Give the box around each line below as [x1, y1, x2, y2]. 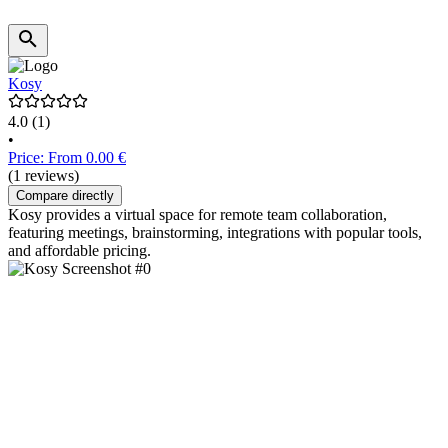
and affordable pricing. [8, 242, 151, 260]
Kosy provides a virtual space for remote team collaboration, [8, 206, 387, 224]
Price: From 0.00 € [8, 149, 126, 167]
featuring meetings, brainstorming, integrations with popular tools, [8, 224, 422, 242]
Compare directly [16, 188, 114, 204]
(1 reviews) [8, 167, 79, 185]
